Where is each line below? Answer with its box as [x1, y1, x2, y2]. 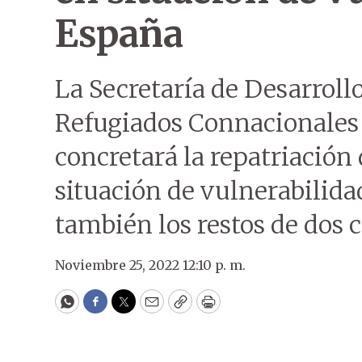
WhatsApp [65, 299, 142, 318]
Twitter [122, 299, 177, 318]
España [55, 11, 183, 57]
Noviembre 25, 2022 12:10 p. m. [55, 257, 246, 273]
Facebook [94, 299, 162, 318]
